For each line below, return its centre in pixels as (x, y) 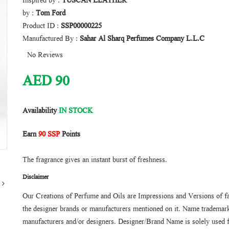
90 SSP (49, 135)
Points (70, 135)
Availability (40, 111)
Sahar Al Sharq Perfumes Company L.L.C (142, 39)
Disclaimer (36, 178)
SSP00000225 (81, 27)
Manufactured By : (51, 39)
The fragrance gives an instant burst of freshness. (95, 161)
